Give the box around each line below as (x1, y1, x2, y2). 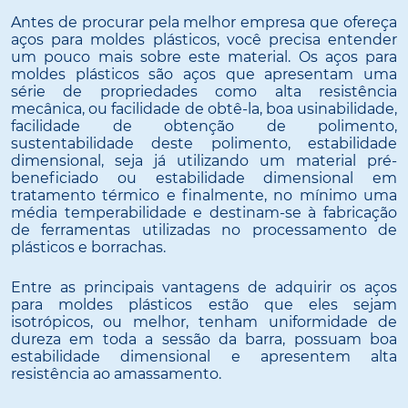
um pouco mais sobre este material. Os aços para (11, 47, 397, 66)
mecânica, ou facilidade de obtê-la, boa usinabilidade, (11, 99, 397, 117)
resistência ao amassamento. (11, 365, 221, 383)
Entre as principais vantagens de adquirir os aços (11, 279, 397, 297)
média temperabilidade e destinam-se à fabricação (11, 203, 397, 221)
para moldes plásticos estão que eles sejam (11, 296, 397, 314)
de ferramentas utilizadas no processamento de (11, 220, 397, 239)
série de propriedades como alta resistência (11, 82, 397, 100)
